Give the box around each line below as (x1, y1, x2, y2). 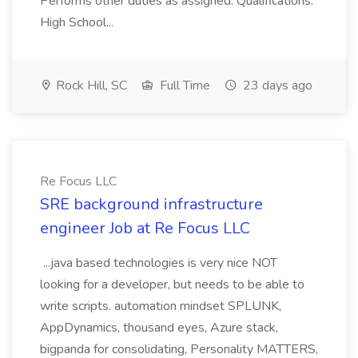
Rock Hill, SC (53, 77, 127, 94)
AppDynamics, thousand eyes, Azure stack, (40, 319, 278, 336)
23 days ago (240, 77, 312, 94)
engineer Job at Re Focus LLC (40, 217, 250, 239)
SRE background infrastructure (40, 193, 263, 215)
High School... (40, 14, 117, 31)
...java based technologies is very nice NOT (40, 254, 277, 272)
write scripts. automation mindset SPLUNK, (40, 297, 281, 315)
